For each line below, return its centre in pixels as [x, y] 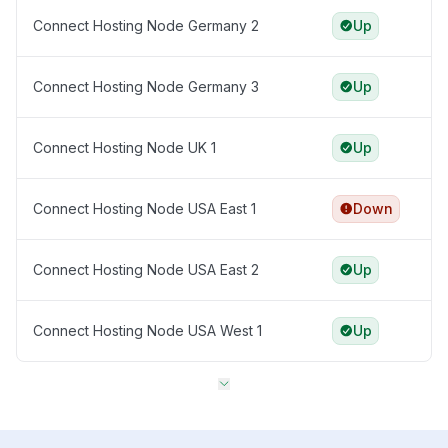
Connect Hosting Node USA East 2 [146, 270]
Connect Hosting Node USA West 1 [147, 331]
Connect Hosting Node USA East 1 [144, 209]
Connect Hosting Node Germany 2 [146, 26]
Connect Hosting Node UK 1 [124, 148]
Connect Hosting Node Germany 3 [146, 87]
